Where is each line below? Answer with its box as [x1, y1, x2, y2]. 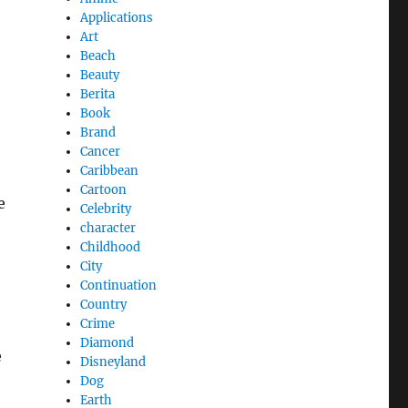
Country [80, 296, 127, 312]
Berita [80, 86, 116, 102]
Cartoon [80, 181, 127, 198]
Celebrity [80, 200, 132, 217]
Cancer [80, 143, 121, 159]
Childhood [80, 239, 141, 255]
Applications [80, 9, 154, 25]
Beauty [80, 66, 120, 83]
